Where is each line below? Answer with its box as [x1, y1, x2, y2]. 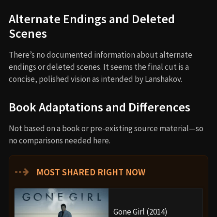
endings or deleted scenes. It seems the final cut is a [9, 62, 189, 73]
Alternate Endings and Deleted [9, 11, 175, 27]
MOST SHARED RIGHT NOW [34, 166, 145, 178]
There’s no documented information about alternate [9, 49, 192, 61]
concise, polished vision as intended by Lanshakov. [9, 74, 182, 85]
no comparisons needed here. [9, 135, 110, 146]
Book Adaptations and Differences [9, 99, 190, 115]
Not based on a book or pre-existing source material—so [9, 123, 203, 134]
